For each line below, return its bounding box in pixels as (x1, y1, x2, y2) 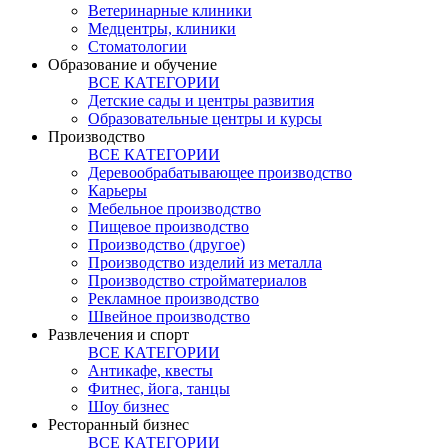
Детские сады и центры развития (88, 92, 314, 110)
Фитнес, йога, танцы (88, 380, 230, 398)
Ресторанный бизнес (48, 416, 189, 434)
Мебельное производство (88, 200, 261, 218)
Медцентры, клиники (88, 20, 236, 38)
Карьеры (88, 182, 147, 200)
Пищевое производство (88, 218, 249, 236)
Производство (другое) (88, 236, 245, 254)
